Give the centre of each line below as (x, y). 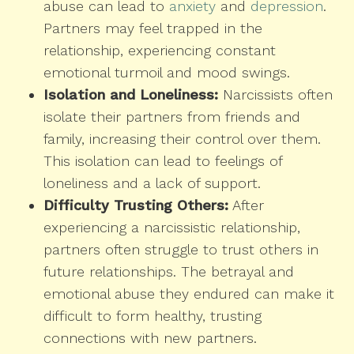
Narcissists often (275, 95)
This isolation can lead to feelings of (163, 161)
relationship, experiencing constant (160, 51)
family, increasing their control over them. (182, 139)
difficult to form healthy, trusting (153, 316)
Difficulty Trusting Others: (136, 205)
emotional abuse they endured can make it (189, 294)
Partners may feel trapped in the (153, 28)
